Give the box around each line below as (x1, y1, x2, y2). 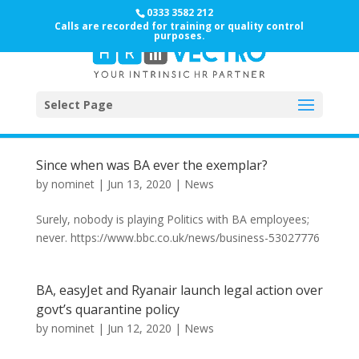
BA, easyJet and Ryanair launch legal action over (35, 281, 323, 299)
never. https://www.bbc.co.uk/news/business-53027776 (35, 230, 320, 245)
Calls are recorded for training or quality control (54, 19, 305, 33)
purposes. (153, 29, 205, 42)
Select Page (43, 97, 113, 113)
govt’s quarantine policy (35, 301, 179, 318)
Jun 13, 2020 (107, 176, 171, 192)
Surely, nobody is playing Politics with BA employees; (35, 212, 309, 227)
